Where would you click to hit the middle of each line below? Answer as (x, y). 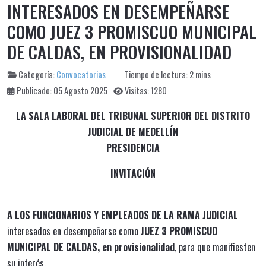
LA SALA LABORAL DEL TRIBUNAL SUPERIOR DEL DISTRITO (133, 116)
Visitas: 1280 (146, 91)
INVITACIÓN (133, 173)
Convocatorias (81, 75)
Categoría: (37, 75)
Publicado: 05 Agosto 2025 (62, 91)
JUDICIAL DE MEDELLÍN (133, 132)
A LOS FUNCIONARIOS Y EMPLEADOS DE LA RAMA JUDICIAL (123, 215)
